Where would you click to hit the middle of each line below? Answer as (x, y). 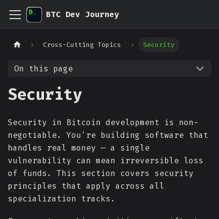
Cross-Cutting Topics (82, 45)
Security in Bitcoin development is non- (103, 122)
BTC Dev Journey (83, 14)
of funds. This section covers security (101, 173)
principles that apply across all (86, 186)
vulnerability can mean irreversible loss (106, 161)
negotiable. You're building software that (108, 135)
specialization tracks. (62, 199)
